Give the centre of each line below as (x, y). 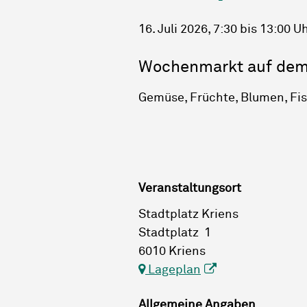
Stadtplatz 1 (175, 233)
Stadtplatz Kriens (188, 214)
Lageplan (173, 270)
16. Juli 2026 (173, 30)
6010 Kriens (172, 251)
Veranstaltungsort (190, 189)
